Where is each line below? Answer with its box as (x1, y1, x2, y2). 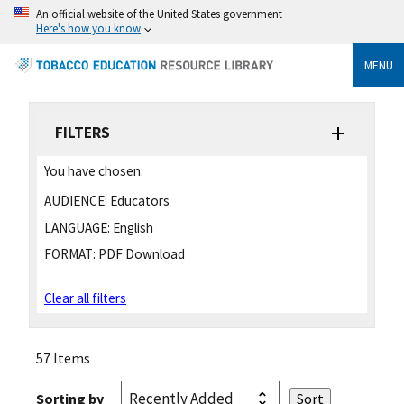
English (110, 218, 153, 236)
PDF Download (96, 245, 185, 263)
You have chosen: (44, 161, 143, 179)
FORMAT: (44, 245, 96, 263)
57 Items (36, 348, 90, 367)
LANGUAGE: (44, 218, 110, 236)
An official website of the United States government (36, 6, 282, 21)
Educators (107, 191, 170, 209)
